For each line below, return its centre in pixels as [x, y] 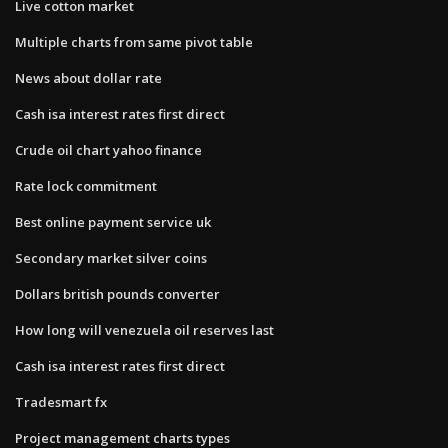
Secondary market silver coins [111, 257]
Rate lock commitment [86, 185]
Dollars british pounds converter [117, 293]
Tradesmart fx [61, 401]
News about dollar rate [88, 77]
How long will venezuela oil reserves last [144, 329]
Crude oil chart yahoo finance [108, 149]
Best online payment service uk [113, 221]
